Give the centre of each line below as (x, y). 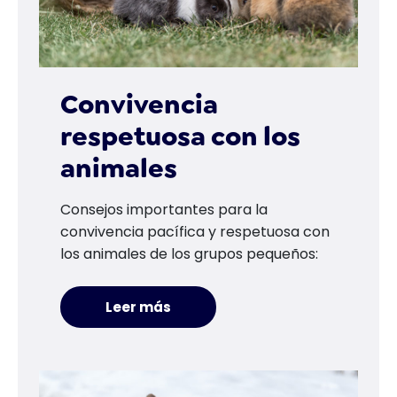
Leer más (142, 307)
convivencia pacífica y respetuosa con (195, 232)
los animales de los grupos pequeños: (189, 254)
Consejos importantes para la (164, 210)
